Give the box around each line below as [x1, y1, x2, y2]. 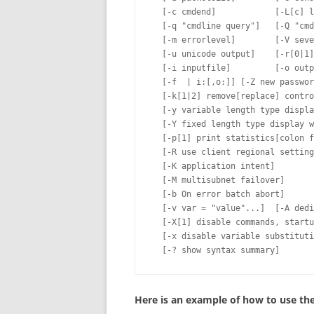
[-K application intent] [152, 161, 275, 171]
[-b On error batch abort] [152, 189, 285, 199]
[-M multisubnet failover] [152, 175, 285, 185]
